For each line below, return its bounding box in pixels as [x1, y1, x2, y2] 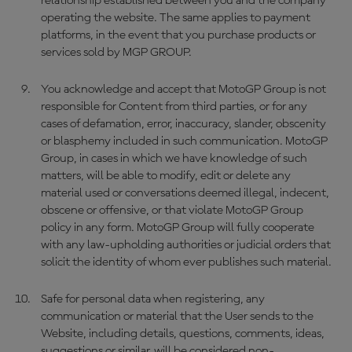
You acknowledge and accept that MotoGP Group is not [40, 83, 326, 96]
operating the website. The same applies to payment [40, 12, 310, 24]
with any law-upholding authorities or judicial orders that [40, 239, 331, 251]
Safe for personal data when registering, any [40, 293, 265, 306]
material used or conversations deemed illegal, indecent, [40, 187, 329, 200]
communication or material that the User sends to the [40, 310, 313, 323]
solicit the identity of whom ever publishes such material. [40, 256, 332, 269]
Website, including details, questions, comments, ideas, [40, 328, 324, 340]
